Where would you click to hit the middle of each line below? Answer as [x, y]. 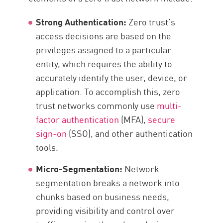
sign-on [52, 133]
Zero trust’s [151, 22]
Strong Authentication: [81, 22]
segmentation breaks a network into [108, 182]
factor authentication [78, 119]
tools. [47, 147]
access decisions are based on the [104, 36]
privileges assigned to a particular [104, 50]
